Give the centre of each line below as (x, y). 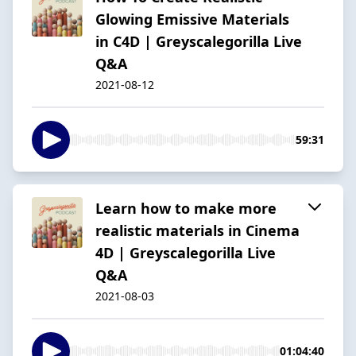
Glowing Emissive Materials (192, 19)
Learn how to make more (186, 208)
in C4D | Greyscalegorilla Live (199, 41)
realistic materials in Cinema (197, 230)
